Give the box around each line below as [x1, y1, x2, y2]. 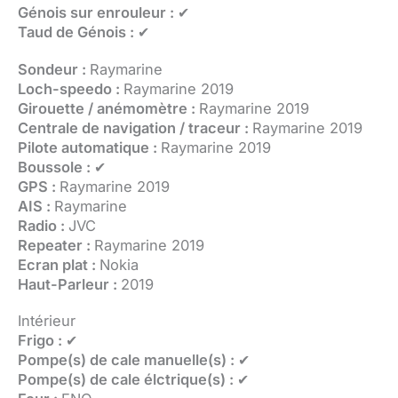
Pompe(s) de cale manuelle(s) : [18, 351, 238, 370]
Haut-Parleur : [18, 275, 121, 293]
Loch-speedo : [18, 79, 123, 98]
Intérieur [18, 312, 76, 330]
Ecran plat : [18, 255, 99, 274]
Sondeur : [18, 60, 90, 78]
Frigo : [18, 331, 66, 350]
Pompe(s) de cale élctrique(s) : [18, 370, 237, 389]
